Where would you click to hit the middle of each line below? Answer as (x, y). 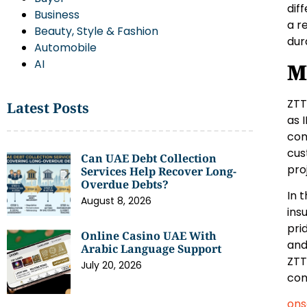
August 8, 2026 (116, 201)
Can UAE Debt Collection (149, 158)
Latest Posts (48, 108)
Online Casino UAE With (149, 236)
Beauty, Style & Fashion (96, 31)
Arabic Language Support (151, 249)
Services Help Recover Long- (159, 171)
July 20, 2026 (112, 266)
